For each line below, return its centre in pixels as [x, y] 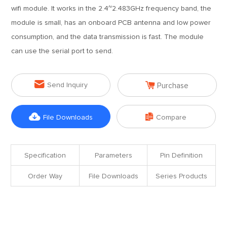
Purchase [173, 86]
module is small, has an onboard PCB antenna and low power [111, 23]
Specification [45, 156]
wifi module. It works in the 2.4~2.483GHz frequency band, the [111, 9]
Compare [172, 118]
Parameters [113, 156]
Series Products [181, 176]
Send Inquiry [67, 85]
